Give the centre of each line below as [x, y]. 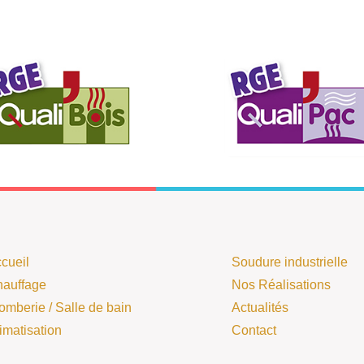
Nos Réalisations [281, 285]
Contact [254, 331]
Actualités [260, 308]
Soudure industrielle [290, 262]
